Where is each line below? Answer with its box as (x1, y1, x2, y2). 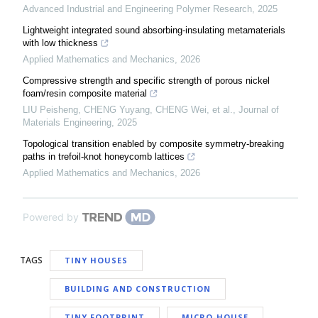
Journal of (238, 104, 279, 115)
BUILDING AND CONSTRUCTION (65, 283, 211, 294)
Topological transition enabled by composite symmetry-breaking (23, 138, 284, 149)
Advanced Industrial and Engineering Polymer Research (23, 4, 252, 14)
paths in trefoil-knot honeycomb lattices (23, 151, 185, 162)
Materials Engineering (23, 117, 111, 128)
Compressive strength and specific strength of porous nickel (23, 75, 270, 86)
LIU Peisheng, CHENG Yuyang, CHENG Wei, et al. (23, 104, 233, 115)
